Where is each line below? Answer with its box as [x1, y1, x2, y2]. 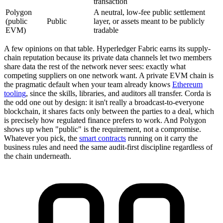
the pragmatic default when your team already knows [4, 80, 172, 89]
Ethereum [172, 80, 203, 89]
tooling [4, 89, 26, 98]
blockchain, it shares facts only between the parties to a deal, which [4, 107, 214, 116]
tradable [94, 26, 118, 35]
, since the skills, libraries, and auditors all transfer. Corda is [26, 89, 211, 98]
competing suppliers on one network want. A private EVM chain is [4, 71, 214, 80]
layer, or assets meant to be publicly [94, 17, 205, 26]
